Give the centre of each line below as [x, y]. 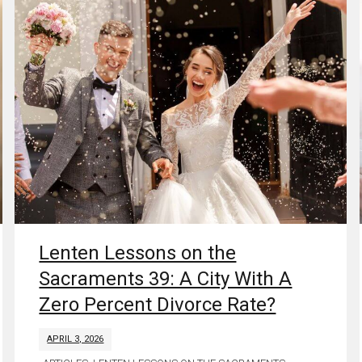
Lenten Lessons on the [138, 253]
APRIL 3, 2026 [76, 339]
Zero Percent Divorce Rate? [158, 304]
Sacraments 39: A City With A [166, 278]
